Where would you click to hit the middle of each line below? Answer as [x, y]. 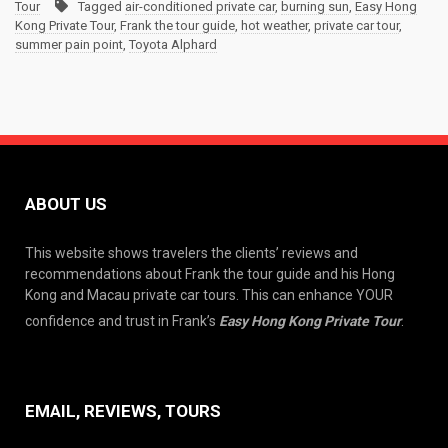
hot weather [274, 25]
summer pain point [69, 44]
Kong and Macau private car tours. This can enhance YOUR [209, 295]
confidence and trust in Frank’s [122, 321]
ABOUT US [66, 204]
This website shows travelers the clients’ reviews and [191, 253]
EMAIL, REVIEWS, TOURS [123, 411]
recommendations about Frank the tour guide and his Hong [210, 274]
